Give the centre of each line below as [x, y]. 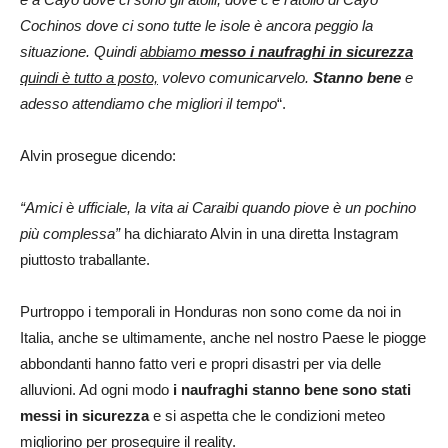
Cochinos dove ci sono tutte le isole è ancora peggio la [196, 25]
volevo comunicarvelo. [235, 77]
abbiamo [170, 51]
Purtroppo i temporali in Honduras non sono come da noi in [210, 311]
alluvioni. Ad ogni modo [96, 389]
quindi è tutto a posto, [89, 77]
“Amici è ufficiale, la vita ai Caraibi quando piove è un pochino [218, 207]
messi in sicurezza [84, 415]
